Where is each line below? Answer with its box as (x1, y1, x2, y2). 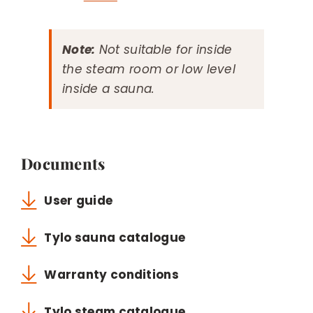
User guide (44, 191, 113, 209)
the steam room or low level (61, 60, 236, 78)
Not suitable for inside (95, 41, 233, 58)
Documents (20, 152, 105, 174)
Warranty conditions (44, 265, 179, 283)
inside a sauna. (61, 80, 155, 97)
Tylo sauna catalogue (44, 228, 186, 246)
